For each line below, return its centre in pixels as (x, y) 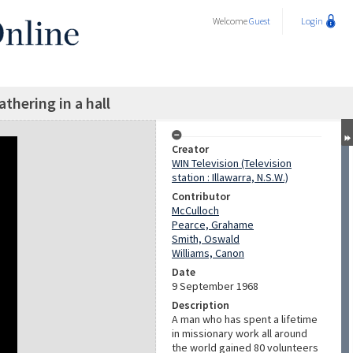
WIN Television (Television (232, 163)
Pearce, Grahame (213, 225)
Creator (190, 149)
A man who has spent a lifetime (245, 319)
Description (201, 305)
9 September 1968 (215, 286)
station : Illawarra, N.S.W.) (230, 177)
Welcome (231, 21)
